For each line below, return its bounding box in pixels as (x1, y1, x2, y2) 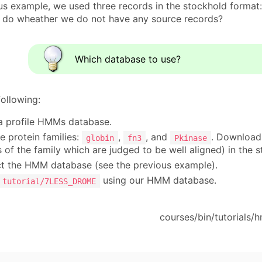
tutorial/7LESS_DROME (2, 176, 96, 186)
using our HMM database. (100, 174, 216, 187)
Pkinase (174, 133, 207, 143)
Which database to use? (75, 53, 181, 65)
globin (86, 133, 114, 143)
